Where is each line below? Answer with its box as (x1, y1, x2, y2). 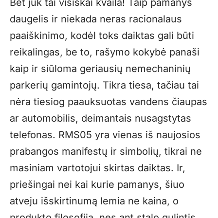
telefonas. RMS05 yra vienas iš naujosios (10, 129, 200, 141)
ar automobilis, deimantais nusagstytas (10, 112, 191, 125)
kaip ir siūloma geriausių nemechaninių (10, 63, 191, 75)
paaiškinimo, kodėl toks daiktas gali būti (10, 30, 194, 42)
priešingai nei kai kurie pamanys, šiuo (10, 179, 184, 191)
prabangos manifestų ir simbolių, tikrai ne (10, 145, 202, 158)
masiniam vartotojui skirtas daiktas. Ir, (10, 162, 185, 174)
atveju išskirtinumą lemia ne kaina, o (10, 195, 179, 207)
